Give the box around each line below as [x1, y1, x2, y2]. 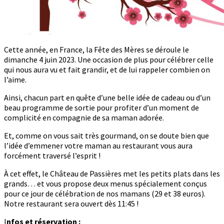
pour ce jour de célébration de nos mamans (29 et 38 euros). [4, 188, 205, 199]
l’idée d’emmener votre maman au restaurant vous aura [4, 140, 192, 151]
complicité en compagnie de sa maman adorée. [4, 112, 164, 123]
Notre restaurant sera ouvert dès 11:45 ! [4, 198, 138, 209]
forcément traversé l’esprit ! [4, 150, 100, 161]
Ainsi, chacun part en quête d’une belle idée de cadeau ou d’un [4, 92, 210, 103]
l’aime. [4, 74, 26, 85]
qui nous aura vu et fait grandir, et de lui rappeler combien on [4, 64, 210, 75]
